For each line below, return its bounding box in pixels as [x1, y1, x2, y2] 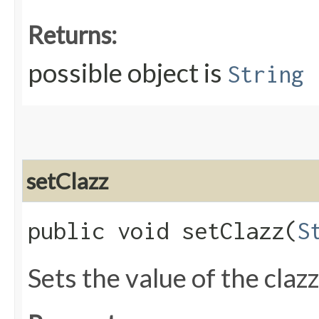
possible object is [28, 57, 227, 89]
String [227, 61, 304, 88]
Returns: [28, 20, 117, 50]
